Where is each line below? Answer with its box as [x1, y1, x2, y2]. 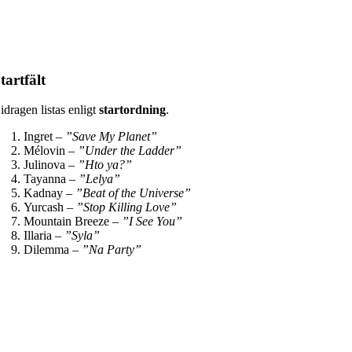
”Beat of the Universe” [75, 186, 191, 200]
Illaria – [24, 229, 64, 243]
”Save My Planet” [65, 130, 157, 144]
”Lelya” [79, 172, 120, 186]
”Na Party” [82, 243, 141, 257]
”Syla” [64, 229, 100, 243]
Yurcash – [24, 200, 76, 214]
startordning [99, 103, 166, 117]
